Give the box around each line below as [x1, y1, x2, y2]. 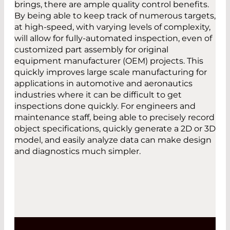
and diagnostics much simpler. [14, 146, 141, 157]
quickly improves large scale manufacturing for [14, 67, 207, 78]
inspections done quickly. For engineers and [14, 101, 196, 111]
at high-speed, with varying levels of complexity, [14, 22, 210, 32]
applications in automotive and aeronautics [14, 79, 193, 89]
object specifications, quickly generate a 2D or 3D [14, 124, 216, 134]
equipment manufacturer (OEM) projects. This [14, 56, 203, 66]
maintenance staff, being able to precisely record [14, 112, 215, 123]
